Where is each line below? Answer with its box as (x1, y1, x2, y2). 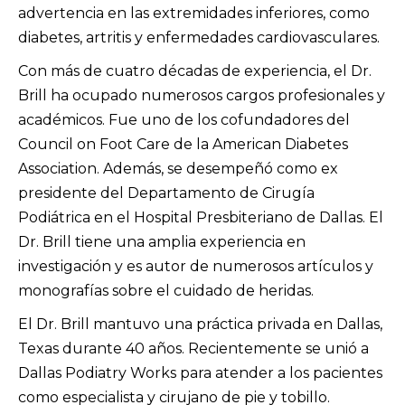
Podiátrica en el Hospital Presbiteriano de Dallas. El (18, 209, 383, 226)
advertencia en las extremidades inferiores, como (18, 5, 370, 22)
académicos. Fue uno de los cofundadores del (18, 111, 350, 128)
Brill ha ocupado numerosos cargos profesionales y (18, 87, 385, 104)
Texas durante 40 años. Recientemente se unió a (18, 340, 369, 357)
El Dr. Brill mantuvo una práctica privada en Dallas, (18, 316, 382, 333)
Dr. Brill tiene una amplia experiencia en (18, 233, 306, 250)
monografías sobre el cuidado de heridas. (18, 282, 314, 299)
